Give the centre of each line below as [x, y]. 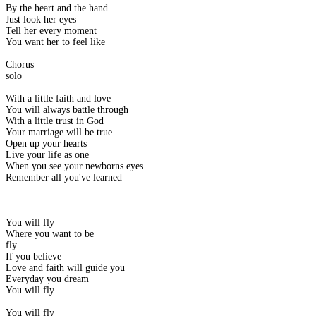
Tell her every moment [51, 31]
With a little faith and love [58, 99]
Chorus [20, 65]
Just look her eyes [41, 20]
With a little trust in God [55, 121]
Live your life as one [47, 155]
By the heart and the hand [57, 8]
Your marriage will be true [59, 133]
